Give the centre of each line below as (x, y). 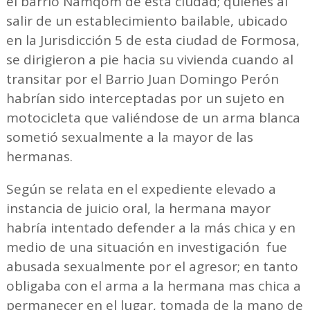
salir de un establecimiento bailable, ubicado (147, 20)
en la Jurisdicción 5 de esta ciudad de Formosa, (153, 40)
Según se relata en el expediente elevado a (141, 189)
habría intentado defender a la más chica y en (151, 227)
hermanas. (39, 156)
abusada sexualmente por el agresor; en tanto (152, 266)
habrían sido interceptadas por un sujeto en (145, 98)
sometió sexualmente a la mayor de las (129, 137)
